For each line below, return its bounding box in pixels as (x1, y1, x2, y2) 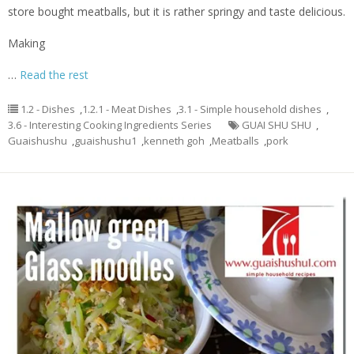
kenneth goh (144, 134, 205, 149)
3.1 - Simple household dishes (179, 102, 322, 117)
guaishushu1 (74, 134, 137, 149)
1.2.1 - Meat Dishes (82, 102, 171, 117)
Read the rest (20, 67, 88, 83)
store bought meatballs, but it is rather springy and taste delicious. (8, 4, 345, 20)
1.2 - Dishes (21, 102, 75, 117)
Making (8, 36, 45, 51)
